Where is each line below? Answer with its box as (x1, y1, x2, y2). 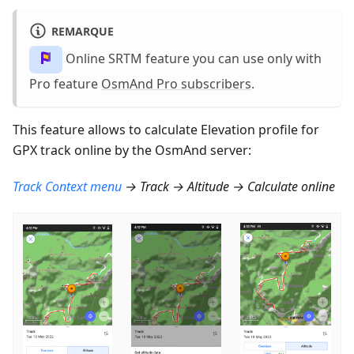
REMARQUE (51, 23, 114, 39)
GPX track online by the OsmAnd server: (13, 141, 251, 159)
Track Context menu (13, 177, 122, 195)
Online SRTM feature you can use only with (62, 49, 322, 67)
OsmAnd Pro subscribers (101, 74, 251, 92)
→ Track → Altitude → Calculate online (122, 177, 335, 195)
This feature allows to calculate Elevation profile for (13, 120, 319, 138)
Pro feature (29, 74, 101, 92)
